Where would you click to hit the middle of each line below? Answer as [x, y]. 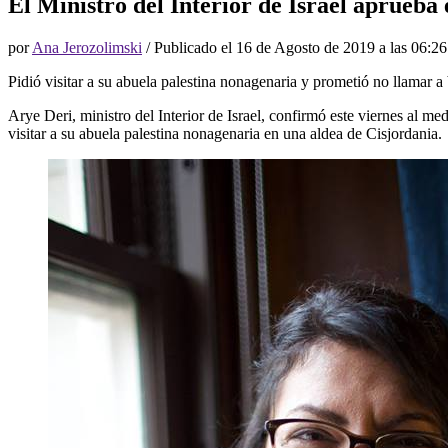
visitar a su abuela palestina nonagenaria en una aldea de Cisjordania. [225, 133]
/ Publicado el [189, 47]
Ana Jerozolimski [87, 47]
